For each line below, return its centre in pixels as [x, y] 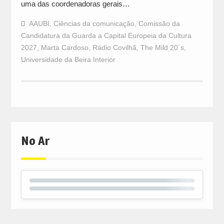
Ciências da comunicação [94, 23]
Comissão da [159, 23]
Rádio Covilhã [114, 47]
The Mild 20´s [162, 47]
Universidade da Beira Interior [68, 59]
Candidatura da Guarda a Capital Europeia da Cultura [106, 35]
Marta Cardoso [64, 47]
